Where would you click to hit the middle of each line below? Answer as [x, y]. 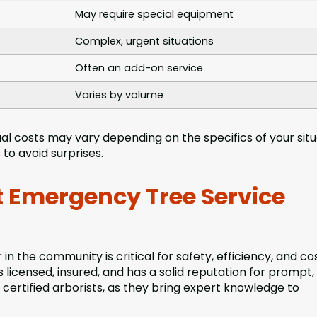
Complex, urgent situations [144, 41]
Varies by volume [119, 94]
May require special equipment [154, 14]
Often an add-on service [139, 68]
